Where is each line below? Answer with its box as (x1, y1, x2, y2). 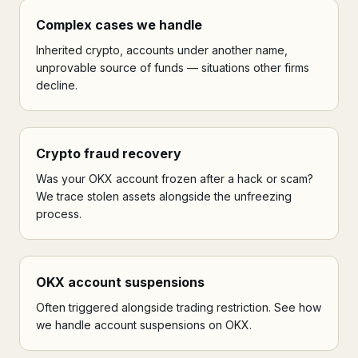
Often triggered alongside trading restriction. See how (36, 300, 321, 314)
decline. (36, 78, 78, 92)
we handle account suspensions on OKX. (36, 317, 252, 332)
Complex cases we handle (36, 16, 202, 33)
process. (36, 206, 82, 221)
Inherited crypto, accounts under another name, (36, 42, 288, 57)
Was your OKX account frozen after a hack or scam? (36, 171, 313, 185)
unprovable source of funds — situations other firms (36, 60, 309, 74)
